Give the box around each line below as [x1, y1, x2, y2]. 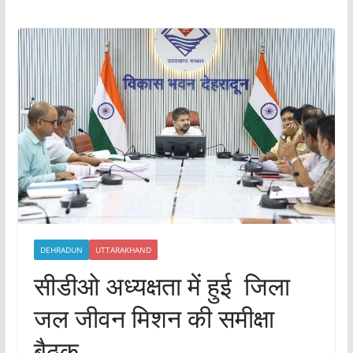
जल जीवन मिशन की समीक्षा [33, 301, 274, 336]
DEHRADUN [39, 244, 83, 256]
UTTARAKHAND [95, 244, 151, 256]
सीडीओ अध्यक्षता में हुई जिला [33, 269, 290, 303]
